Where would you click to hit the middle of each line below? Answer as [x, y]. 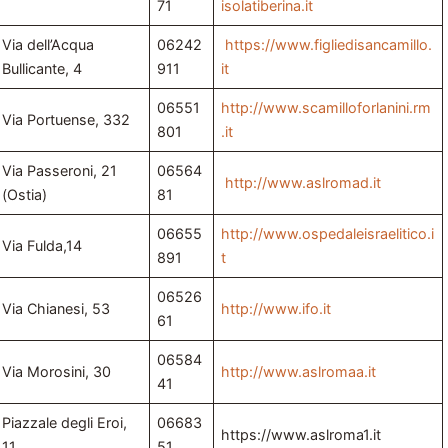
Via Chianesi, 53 [56, 309]
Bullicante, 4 [42, 69]
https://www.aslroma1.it [301, 435]
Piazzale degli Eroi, [65, 423]
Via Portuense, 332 [66, 120]
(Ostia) [25, 195]
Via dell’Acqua [48, 45]
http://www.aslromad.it [301, 183]
